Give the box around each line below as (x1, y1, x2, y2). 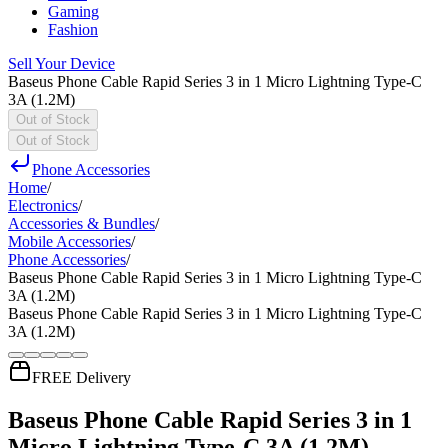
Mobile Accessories (8, 233, 131, 250)
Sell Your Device (8, 55, 115, 72)
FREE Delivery (32, 369, 131, 386)
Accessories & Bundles (8, 215, 155, 232)
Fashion (48, 21, 98, 38)
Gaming (48, 3, 99, 20)
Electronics (8, 197, 78, 214)
